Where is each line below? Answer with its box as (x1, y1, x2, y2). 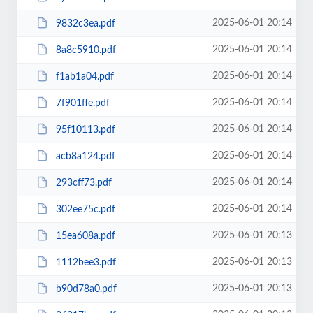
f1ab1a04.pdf (55, 71, 114, 82)
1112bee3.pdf (55, 257, 116, 268)
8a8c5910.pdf (55, 45, 116, 55)
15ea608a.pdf (55, 231, 115, 241)
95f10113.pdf (55, 124, 115, 135)
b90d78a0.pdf (55, 284, 117, 294)
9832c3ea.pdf (55, 18, 115, 29)
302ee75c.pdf (55, 204, 115, 214)
